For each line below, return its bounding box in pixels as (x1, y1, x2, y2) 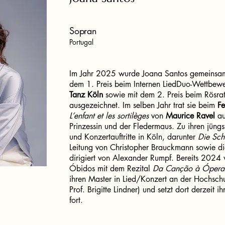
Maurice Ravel (166, 110, 215, 121)
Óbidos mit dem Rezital (69, 163, 153, 174)
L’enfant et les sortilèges (69, 110, 149, 121)
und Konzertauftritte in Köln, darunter (69, 132, 198, 142)
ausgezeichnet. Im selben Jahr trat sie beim (69, 100, 217, 110)
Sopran (69, 25, 97, 37)
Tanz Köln (69, 89, 103, 100)
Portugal (69, 37, 93, 47)
